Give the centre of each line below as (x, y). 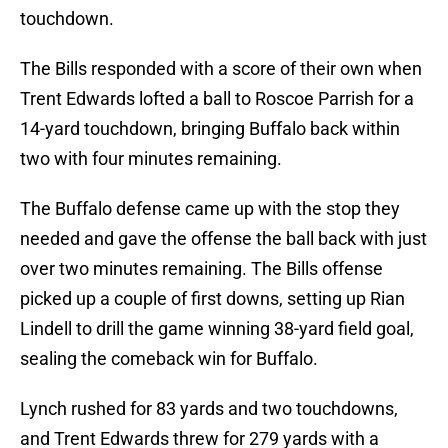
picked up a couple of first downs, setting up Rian (212, 299)
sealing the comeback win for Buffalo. (169, 359)
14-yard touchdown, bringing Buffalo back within (210, 129)
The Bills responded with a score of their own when (221, 69)
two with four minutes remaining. (151, 159)
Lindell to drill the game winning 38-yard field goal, (217, 329)
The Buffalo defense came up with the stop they (210, 209)
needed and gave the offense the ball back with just (223, 239)
